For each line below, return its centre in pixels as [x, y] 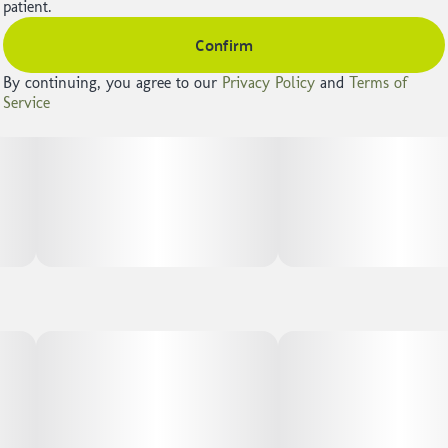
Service [26, 102]
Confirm [224, 44]
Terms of [378, 82]
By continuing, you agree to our [112, 82]
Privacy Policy [268, 82]
